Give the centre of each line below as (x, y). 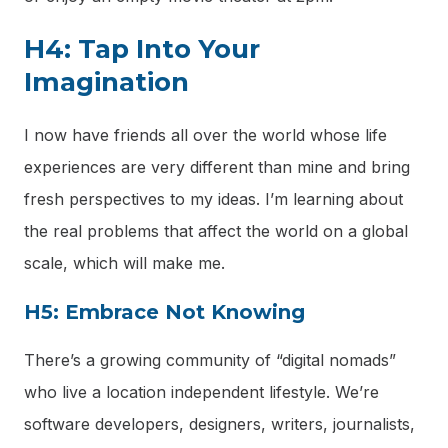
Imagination (106, 82)
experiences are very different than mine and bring (217, 167)
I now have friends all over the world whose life (205, 135)
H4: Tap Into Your (142, 49)
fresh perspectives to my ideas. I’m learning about (213, 199)
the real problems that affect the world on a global (216, 231)
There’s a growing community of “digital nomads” (210, 360)
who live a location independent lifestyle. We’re (201, 392)
